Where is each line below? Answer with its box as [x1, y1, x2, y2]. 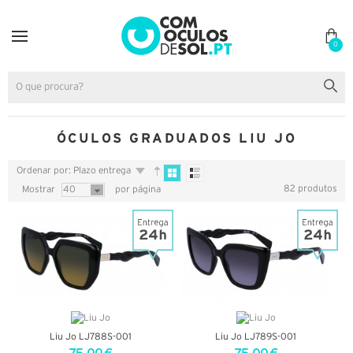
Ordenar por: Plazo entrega [17, 166, 131, 176]
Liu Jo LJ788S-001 [49, 332, 132, 341]
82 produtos [284, 184, 337, 194]
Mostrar [22, 185, 55, 195]
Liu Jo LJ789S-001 [215, 332, 297, 341]
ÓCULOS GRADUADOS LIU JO [56, 131, 297, 146]
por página [113, 185, 161, 195]
